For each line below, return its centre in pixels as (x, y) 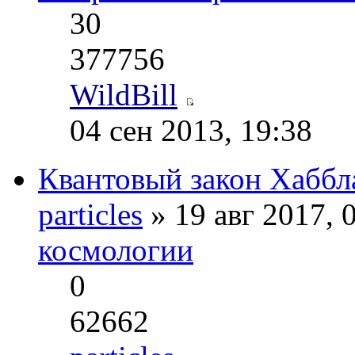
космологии (116, 250)
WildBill (124, 95)
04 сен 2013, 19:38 (191, 131)
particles (90, 215)
